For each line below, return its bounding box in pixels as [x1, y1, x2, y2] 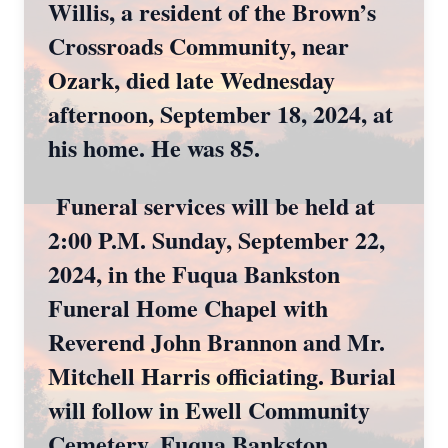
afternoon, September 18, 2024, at [48, 96, 393, 131]
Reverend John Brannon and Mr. [48, 324, 385, 359]
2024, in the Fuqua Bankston [48, 256, 340, 291]
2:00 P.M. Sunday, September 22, [48, 222, 385, 257]
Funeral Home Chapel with [48, 290, 328, 325]
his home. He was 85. [48, 130, 260, 165]
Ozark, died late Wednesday [48, 62, 335, 97]
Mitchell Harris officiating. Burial [48, 358, 396, 393]
